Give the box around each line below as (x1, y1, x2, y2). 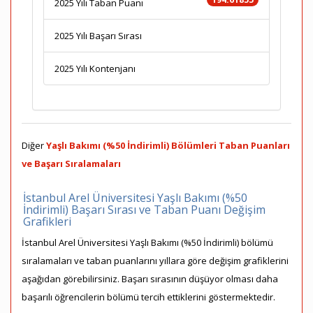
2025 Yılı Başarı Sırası (54, 29, 142, 42)
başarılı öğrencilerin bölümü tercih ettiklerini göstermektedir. (22, 291, 275, 303)
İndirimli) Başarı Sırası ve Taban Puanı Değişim (23, 202, 265, 217)
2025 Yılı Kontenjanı (54, 62, 136, 75)
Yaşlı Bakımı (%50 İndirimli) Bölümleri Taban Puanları (46, 139, 290, 152)
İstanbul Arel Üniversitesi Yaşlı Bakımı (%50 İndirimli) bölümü (22, 236, 273, 249)
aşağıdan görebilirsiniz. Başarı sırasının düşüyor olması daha (22, 272, 278, 285)
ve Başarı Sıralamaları (22, 157, 121, 170)
